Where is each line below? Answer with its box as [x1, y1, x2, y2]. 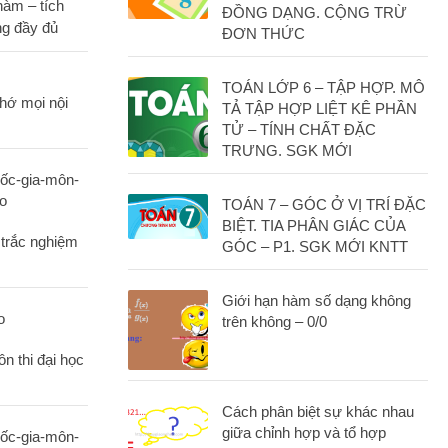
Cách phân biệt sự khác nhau [222, 403, 414, 420]
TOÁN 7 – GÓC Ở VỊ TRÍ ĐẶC [222, 196, 426, 213]
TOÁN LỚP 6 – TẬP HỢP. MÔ [222, 79, 425, 96]
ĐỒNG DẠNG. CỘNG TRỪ [222, 4, 407, 21]
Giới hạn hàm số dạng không [222, 292, 411, 309]
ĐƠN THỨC [222, 25, 305, 42]
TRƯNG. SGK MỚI [222, 142, 352, 159]
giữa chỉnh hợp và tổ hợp [222, 424, 386, 441]
